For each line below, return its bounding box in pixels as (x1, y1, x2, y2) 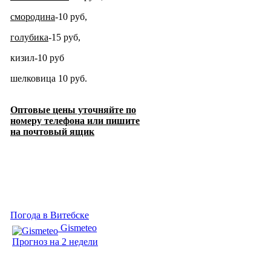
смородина (10, 11, 55, 22)
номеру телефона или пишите (10, 115, 140, 126)
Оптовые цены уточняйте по (10, 104, 136, 115)
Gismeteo (60, 222, 97, 233)
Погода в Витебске (10, 209, 89, 220)
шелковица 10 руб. (10, 73, 87, 83)
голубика (10, 31, 48, 42)
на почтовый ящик (10, 126, 94, 137)
